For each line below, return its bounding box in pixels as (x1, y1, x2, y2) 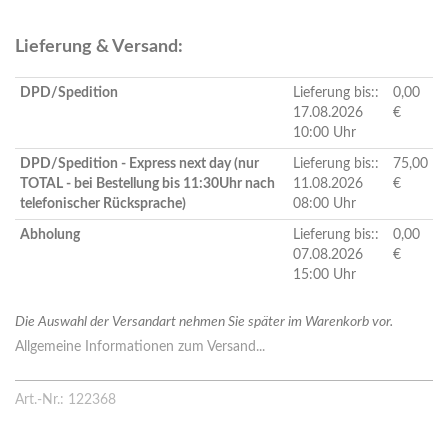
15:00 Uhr (293, 268, 356, 283)
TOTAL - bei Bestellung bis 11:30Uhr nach (20, 177, 275, 192)
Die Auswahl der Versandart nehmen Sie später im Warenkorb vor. (15, 315, 393, 330)
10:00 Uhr (293, 126, 356, 141)
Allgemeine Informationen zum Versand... (15, 340, 265, 355)
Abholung (20, 228, 80, 243)
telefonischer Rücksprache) (20, 197, 186, 212)
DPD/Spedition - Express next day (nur (20, 157, 259, 172)
